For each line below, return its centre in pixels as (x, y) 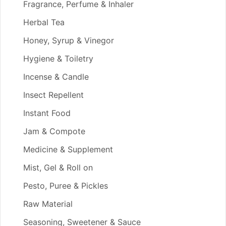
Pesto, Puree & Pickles (66, 185)
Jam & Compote (54, 131)
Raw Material (48, 204)
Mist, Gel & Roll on (58, 167)
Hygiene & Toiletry (58, 58)
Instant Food (47, 113)
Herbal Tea (44, 22)
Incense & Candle (56, 76)
